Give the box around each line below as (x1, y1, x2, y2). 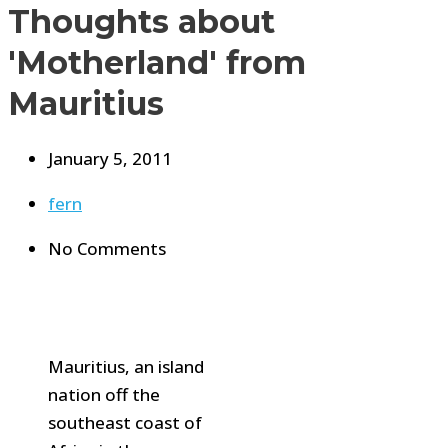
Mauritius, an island (48, 355, 204, 379)
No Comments (48, 237, 166, 261)
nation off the (48, 383, 160, 407)
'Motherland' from (8, 42, 306, 82)
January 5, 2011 (48, 147, 172, 171)
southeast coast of (48, 411, 202, 435)
